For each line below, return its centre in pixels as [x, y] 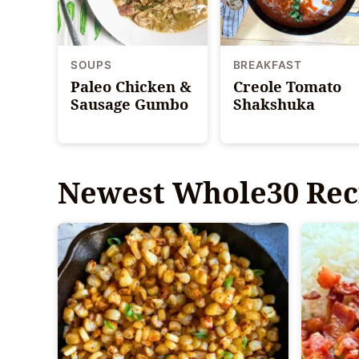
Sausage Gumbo [129, 103]
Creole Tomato [287, 86]
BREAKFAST [267, 65]
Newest [115, 192]
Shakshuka [274, 103]
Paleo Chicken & [131, 86]
